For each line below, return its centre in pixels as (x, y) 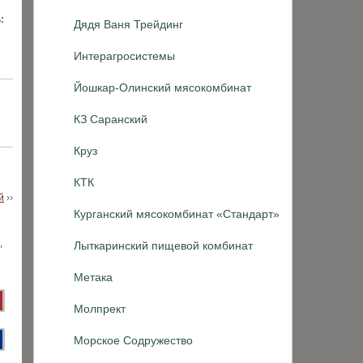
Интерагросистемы (124, 56)
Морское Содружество (133, 340)
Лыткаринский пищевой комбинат (163, 246)
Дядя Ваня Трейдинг (128, 24)
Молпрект (100, 309)
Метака (93, 277)
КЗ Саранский (111, 119)
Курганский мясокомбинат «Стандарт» (177, 214)
